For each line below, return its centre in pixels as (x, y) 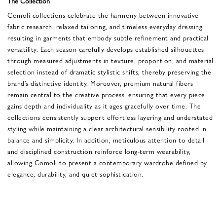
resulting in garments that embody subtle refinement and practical (108, 37)
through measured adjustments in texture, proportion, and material (110, 60)
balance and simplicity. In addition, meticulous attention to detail (106, 139)
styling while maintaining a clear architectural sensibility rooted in (107, 128)
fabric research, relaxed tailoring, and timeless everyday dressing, (106, 26)
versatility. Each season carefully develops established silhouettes (106, 49)
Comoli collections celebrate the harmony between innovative (103, 15)
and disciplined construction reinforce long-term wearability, (99, 151)
